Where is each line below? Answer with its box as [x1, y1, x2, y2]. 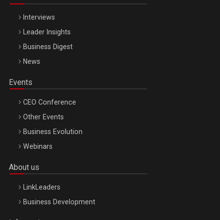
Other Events [23, 112, 64, 121]
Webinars [23, 142, 53, 150]
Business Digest [23, 42, 73, 51]
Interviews [23, 13, 55, 21]
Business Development [23, 197, 95, 206]
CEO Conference [23, 98, 76, 106]
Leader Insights [23, 27, 71, 36]
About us [9, 162, 39, 172]
